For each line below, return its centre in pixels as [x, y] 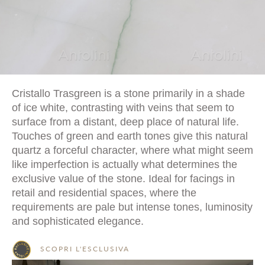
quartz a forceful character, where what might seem [132, 150]
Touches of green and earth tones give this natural [130, 136]
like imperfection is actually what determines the [125, 164]
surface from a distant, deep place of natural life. [125, 122]
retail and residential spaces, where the [104, 193]
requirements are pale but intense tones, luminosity [132, 207]
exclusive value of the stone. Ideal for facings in [123, 179]
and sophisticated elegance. [78, 221]
